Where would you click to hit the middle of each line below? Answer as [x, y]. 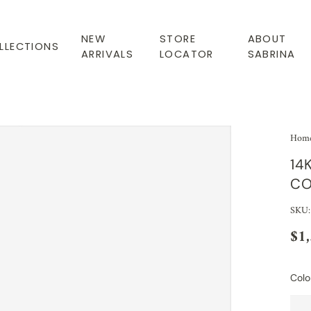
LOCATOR [187, 54]
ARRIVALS [108, 54]
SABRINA [271, 54]
